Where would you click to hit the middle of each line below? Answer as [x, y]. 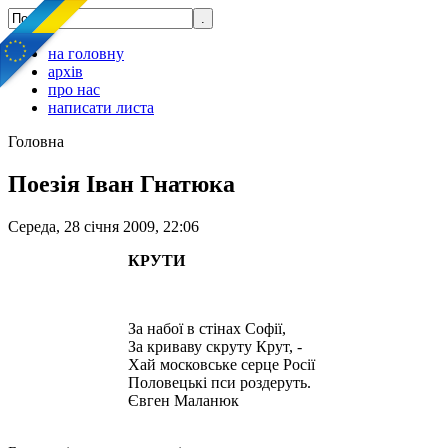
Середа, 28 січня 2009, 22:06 [103, 226]
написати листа [101, 107]
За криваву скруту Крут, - [215, 346]
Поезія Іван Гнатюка [121, 183]
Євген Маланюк [183, 400]
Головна [36, 141]
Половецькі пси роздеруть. [219, 382]
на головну [86, 53]
